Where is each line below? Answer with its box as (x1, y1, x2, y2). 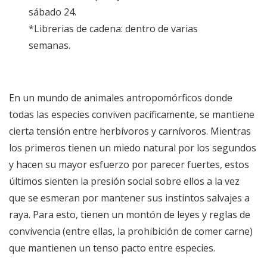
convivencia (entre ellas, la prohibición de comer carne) (9, 225, 253, 238)
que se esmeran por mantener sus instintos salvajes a (9, 191, 250, 205)
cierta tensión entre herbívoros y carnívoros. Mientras (9, 125, 251, 138)
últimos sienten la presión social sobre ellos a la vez (9, 175, 240, 188)
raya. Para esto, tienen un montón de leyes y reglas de (9, 208, 250, 222)
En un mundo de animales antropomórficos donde (9, 91, 232, 105)
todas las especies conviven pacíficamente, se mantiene (9, 108, 254, 122)
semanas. (29, 39, 71, 52)
